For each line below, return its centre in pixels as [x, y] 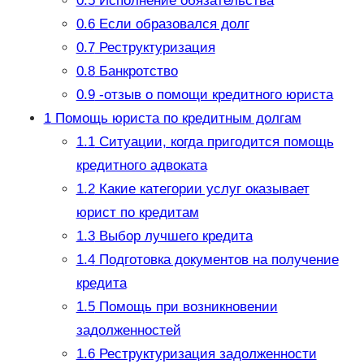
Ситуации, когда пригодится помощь [214, 142]
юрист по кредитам [137, 213]
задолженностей [128, 331]
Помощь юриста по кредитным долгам [176, 119]
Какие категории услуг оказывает [202, 189]
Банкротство [136, 71]
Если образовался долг [172, 24]
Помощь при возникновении [186, 307]
